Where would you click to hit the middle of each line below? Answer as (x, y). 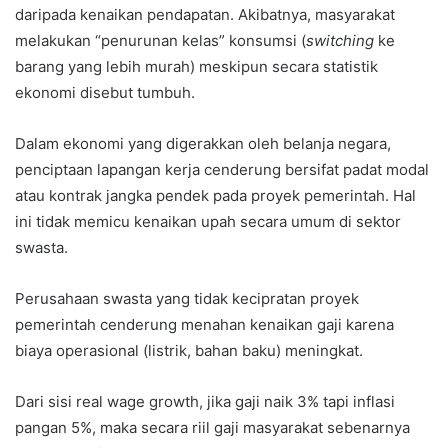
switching (340, 40)
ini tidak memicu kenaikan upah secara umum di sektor (208, 221)
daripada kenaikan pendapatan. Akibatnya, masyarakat (205, 14)
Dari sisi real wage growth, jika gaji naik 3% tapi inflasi (205, 401)
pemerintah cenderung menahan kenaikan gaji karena (204, 324)
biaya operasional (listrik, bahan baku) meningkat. (189, 350)
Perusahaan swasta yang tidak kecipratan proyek (187, 298)
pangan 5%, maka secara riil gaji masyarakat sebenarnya (212, 427)
